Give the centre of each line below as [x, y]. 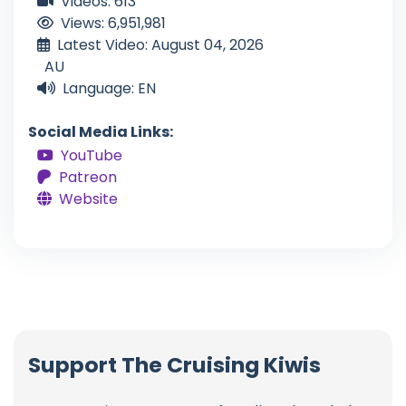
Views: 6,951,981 [113, 24]
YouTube [92, 156]
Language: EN [109, 89]
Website [88, 199]
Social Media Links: [101, 132]
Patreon [88, 178]
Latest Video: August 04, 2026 [160, 45]
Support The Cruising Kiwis [174, 364]
